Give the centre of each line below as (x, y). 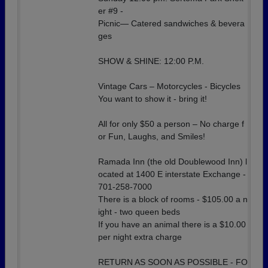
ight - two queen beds (139, 212)
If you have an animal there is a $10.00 (172, 224)
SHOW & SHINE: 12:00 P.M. (151, 61)
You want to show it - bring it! (153, 99)
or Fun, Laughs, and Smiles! (152, 136)
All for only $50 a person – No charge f (171, 124)
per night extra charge (140, 237)
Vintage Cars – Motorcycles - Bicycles (169, 86)
